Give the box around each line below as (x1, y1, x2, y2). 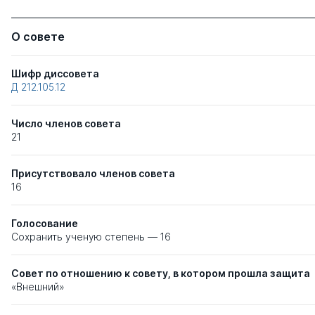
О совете (11, 30, 65, 44)
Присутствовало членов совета (11, 167, 175, 179)
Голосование (11, 217, 78, 229)
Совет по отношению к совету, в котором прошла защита (11, 267, 310, 279)
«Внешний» (11, 281, 65, 292)
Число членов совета (11, 117, 121, 129)
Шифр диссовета (11, 67, 99, 79)
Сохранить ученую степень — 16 (11, 231, 171, 243)
